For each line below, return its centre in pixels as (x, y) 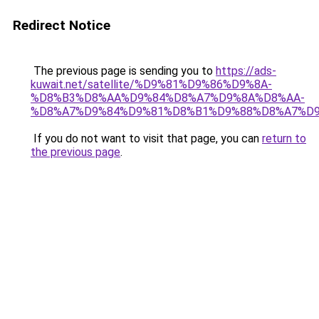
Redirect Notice (62, 25)
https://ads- (246, 71)
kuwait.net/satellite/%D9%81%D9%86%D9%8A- (151, 84)
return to (284, 138)
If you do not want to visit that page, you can (146, 138)
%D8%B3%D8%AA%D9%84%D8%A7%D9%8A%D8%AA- (168, 98)
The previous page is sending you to (123, 71)
